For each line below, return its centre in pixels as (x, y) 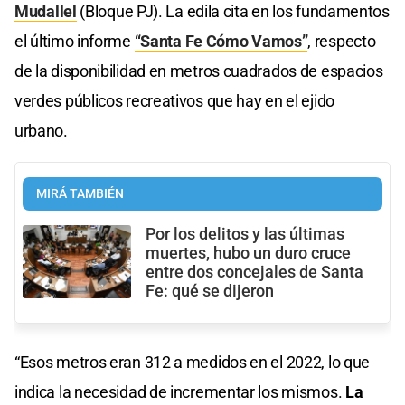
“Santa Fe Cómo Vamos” (221, 42)
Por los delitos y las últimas (245, 235)
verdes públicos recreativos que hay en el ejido (174, 101)
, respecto (342, 42)
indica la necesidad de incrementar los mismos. (180, 392)
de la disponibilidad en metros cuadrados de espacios (199, 71)
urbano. (41, 131)
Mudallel (46, 12)
